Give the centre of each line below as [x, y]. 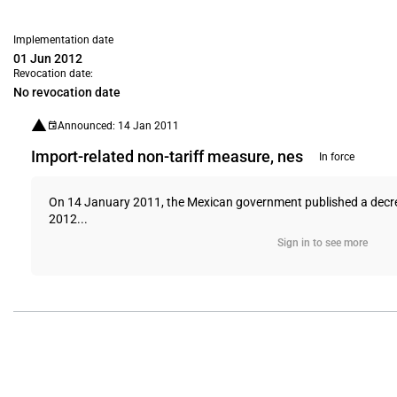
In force [337, 157]
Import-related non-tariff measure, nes [167, 156]
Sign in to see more [322, 243]
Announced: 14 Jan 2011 [118, 125]
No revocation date [67, 92]
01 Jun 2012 [48, 58]
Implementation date [63, 40]
